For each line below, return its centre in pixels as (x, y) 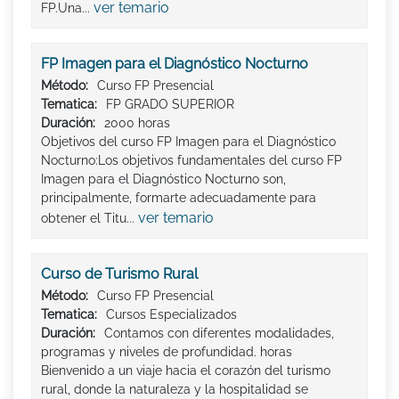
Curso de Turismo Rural (119, 274)
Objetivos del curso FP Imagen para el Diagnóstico (188, 142)
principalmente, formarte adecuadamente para (179, 198)
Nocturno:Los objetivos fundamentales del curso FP (191, 161)
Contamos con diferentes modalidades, (219, 334)
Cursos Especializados (171, 315)
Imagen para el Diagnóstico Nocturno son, (163, 179)
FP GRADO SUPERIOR (170, 105)
